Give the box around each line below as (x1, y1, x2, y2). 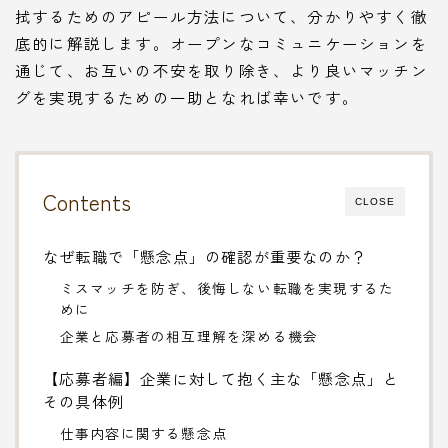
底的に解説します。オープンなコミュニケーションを (15, 31, 428, 54)
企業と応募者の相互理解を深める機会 (59, 325, 319, 346)
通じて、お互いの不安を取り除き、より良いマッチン (15, 58, 428, 81)
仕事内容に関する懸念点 (59, 422, 227, 443)
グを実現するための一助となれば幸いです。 (15, 85, 359, 108)
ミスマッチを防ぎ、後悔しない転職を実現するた (59, 277, 395, 298)
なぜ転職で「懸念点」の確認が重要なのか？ (43, 244, 367, 267)
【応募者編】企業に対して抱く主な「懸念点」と (43, 366, 400, 389)
